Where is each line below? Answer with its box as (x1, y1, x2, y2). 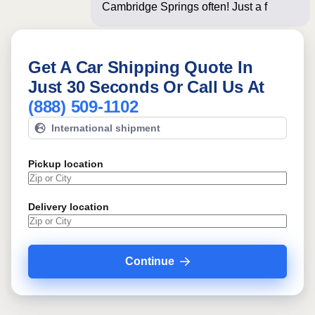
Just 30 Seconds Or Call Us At (28, 77, 265, 96)
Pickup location (28, 158, 103, 169)
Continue (125, 255, 174, 267)
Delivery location (28, 201, 109, 212)
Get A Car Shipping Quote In (28, 58, 253, 77)
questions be (102, 18, 167, 30)
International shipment (51, 122, 160, 134)
